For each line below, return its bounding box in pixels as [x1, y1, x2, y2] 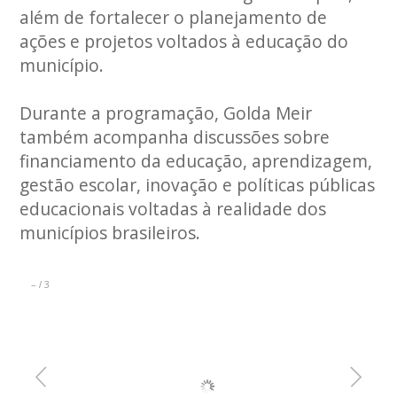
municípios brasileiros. [19, 220, 201, 245]
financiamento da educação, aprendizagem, [19, 148, 373, 173]
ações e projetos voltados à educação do [19, 28, 349, 53]
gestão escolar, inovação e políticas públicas [19, 172, 376, 197]
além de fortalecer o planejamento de [19, 4, 328, 29]
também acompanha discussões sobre [19, 124, 331, 149]
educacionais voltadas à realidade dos [19, 196, 327, 221]
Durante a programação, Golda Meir [19, 100, 313, 125]
